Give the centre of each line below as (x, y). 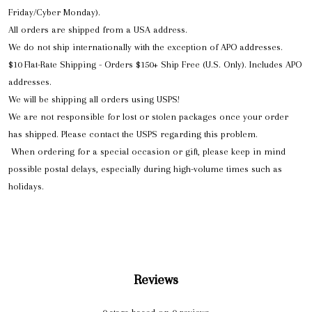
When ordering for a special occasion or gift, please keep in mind (148, 152)
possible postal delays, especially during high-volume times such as (145, 169)
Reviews (156, 280)
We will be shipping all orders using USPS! (94, 100)
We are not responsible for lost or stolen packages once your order (148, 117)
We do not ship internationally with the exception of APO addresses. (146, 47)
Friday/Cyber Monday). (54, 13)
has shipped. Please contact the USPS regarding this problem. (133, 134)
